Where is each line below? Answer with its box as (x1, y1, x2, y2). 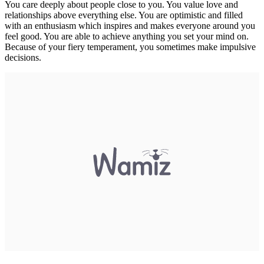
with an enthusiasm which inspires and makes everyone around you (5, 20, 255, 31)
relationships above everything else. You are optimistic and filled (5, 9, 243, 20)
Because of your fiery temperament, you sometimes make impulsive (5, 41, 256, 52)
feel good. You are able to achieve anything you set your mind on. (5, 31, 249, 41)
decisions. (5, 52, 41, 62)
